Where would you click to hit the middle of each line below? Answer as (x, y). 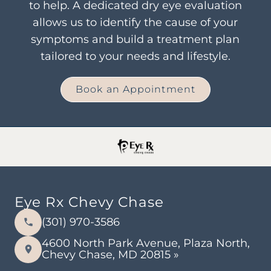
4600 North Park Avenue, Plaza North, (146, 243)
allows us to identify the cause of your (135, 23)
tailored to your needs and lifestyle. (135, 57)
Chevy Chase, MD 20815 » (110, 255)
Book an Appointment (135, 90)
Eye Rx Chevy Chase (89, 202)
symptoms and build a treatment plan (135, 40)
